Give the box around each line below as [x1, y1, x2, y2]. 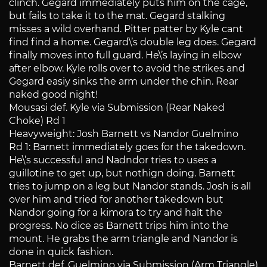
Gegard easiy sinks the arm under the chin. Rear [9, 76, 238, 88]
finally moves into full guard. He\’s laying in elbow [9, 49, 241, 61]
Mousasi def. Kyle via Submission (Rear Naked [9, 102, 225, 114]
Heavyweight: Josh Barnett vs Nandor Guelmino [9, 128, 238, 140]
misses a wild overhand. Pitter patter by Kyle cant [9, 23, 243, 35]
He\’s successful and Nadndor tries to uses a [9, 154, 216, 166]
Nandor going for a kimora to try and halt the [9, 207, 222, 219]
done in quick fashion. [9, 246, 113, 258]
